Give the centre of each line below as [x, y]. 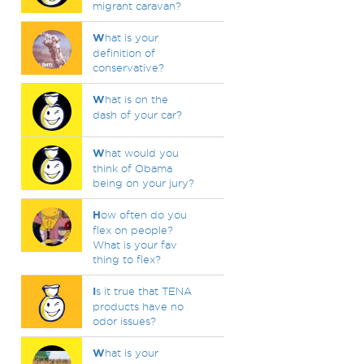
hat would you [141, 153]
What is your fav [134, 245]
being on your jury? [143, 183]
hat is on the [136, 99]
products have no [138, 306]
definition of [123, 53]
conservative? [128, 67]
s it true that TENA [143, 291]
